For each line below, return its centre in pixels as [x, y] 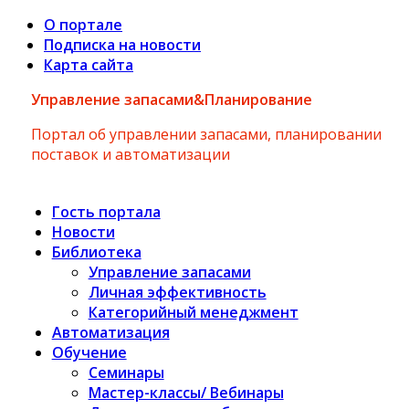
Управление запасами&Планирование [171, 100]
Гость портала [106, 211]
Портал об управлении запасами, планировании [206, 134]
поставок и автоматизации [130, 154]
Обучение [89, 352]
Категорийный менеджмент [193, 312]
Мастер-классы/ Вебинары [186, 392]
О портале [83, 25]
